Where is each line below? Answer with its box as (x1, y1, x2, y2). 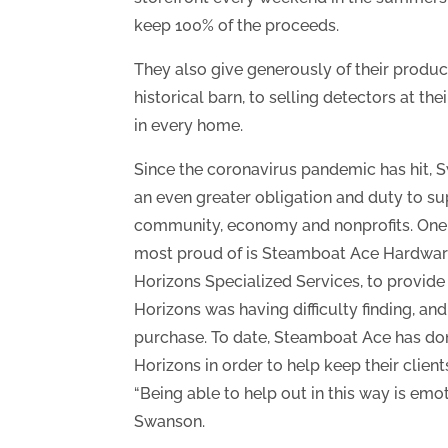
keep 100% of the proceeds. (134, 16, 340, 35)
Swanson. (134, 412, 206, 431)
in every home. (134, 116, 244, 135)
